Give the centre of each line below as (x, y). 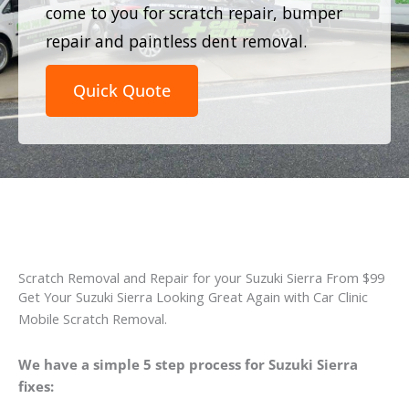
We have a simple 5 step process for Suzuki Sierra (188, 364)
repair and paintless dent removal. (176, 41)
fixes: (36, 386)
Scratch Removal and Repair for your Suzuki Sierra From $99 (201, 278)
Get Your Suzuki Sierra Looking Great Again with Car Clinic (193, 297)
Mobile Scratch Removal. (93, 319)
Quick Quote (122, 90)
